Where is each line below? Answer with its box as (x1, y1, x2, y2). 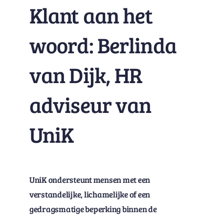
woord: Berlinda (29, 30, 176, 59)
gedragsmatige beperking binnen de (29, 203, 157, 215)
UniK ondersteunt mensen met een (29, 174, 151, 186)
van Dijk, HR (29, 60, 143, 89)
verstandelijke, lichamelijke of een (29, 189, 151, 200)
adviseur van (29, 90, 152, 119)
